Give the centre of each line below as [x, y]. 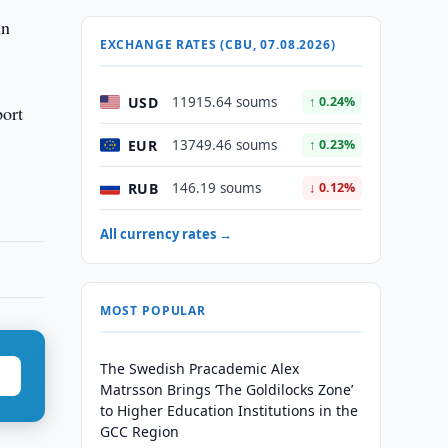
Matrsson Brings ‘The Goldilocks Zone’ [226, 389]
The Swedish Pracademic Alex [199, 368]
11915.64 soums [224, 102]
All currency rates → [165, 234]
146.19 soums [216, 188]
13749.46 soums [224, 145]
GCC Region [139, 431]
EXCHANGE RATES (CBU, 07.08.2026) [217, 44]
